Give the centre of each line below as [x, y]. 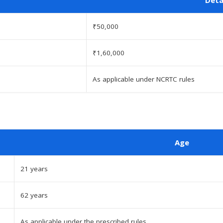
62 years [34, 195]
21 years [34, 168]
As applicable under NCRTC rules [144, 79]
